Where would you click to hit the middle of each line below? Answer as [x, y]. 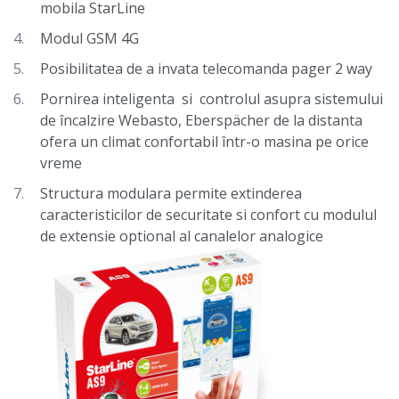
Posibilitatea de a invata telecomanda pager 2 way [206, 69]
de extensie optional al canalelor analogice [182, 236]
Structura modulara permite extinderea [171, 193]
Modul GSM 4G [90, 38]
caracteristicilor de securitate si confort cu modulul [208, 215]
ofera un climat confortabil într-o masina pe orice [204, 142]
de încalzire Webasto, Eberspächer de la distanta [201, 120]
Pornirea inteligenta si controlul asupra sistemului [212, 99]
